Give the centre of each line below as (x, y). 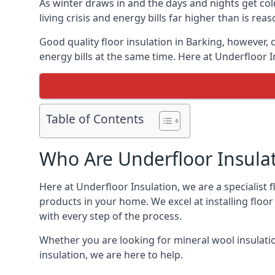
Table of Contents (95, 119)
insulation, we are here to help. (111, 255)
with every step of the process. (110, 216)
